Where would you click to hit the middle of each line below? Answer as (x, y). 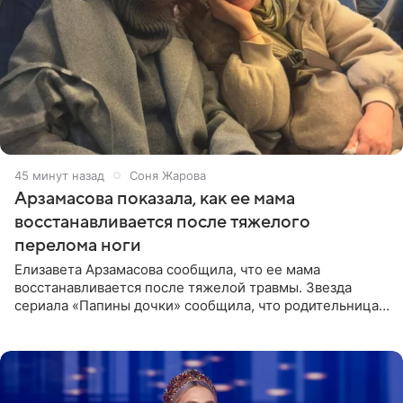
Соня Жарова (168, 175)
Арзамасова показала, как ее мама (155, 198)
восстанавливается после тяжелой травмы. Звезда (183, 287)
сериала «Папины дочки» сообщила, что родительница (197, 305)
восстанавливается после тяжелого (162, 222)
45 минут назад (59, 175)
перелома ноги (78, 245)
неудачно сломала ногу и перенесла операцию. (172, 323)
